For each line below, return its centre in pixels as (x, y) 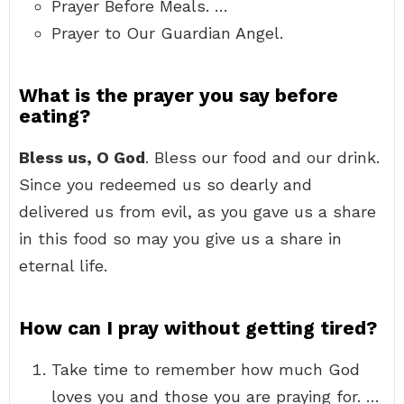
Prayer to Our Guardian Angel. (167, 33)
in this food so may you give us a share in (180, 239)
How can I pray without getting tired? (198, 328)
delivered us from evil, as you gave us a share (197, 211)
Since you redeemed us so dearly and (165, 184)
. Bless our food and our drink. (262, 157)
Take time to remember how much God (206, 369)
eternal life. (63, 266)
